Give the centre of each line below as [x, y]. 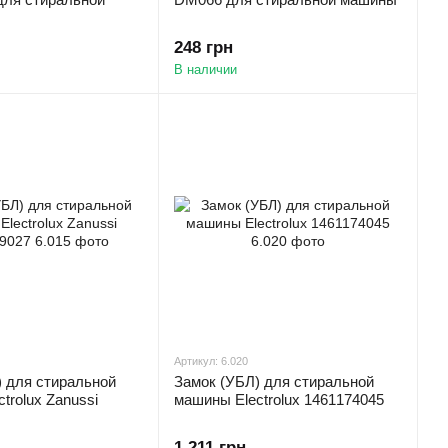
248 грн [203, 47]
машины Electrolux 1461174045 [279, 399]
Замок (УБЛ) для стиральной [274, 381]
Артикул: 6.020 [211, 361]
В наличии [205, 69]
